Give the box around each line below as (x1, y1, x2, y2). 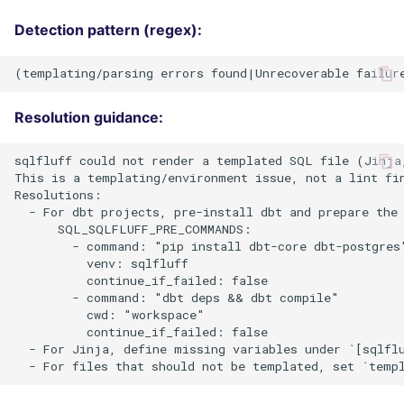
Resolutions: (14, 187, 102, 204)
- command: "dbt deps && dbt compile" (14, 289, 339, 307)
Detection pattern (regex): (14, 20, 202, 39)
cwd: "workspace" (14, 307, 205, 324)
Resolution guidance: (14, 107, 163, 126)
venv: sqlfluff (14, 255, 188, 272)
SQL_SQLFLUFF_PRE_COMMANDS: (14, 221, 252, 238)
